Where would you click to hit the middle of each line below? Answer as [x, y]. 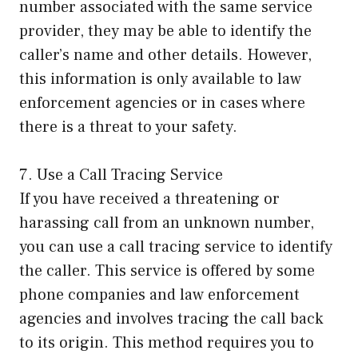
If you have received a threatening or [149, 199]
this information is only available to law [160, 80]
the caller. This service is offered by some [167, 271]
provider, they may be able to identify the [165, 32]
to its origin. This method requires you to [167, 343]
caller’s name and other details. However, [165, 56]
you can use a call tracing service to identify [176, 247]
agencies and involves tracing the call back [171, 319]
